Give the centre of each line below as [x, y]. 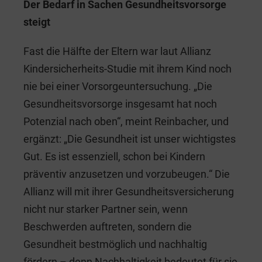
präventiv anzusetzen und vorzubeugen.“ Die [127, 174]
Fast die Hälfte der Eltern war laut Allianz [117, 51]
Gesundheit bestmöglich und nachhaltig [115, 244]
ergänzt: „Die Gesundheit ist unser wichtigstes [130, 139]
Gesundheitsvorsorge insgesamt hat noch [120, 104]
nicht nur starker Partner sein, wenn [106, 209]
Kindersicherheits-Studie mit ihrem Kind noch [127, 68]
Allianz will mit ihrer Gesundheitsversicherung [129, 191]
